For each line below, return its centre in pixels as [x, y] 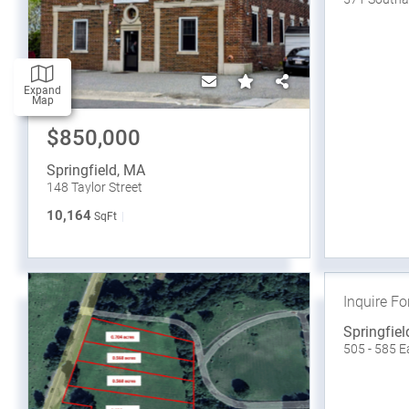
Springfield [82, 171]
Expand [42, 90]
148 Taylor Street [94, 188]
